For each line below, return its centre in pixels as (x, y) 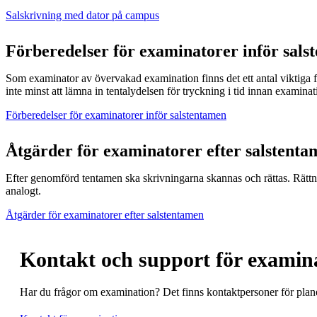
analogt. (23, 190)
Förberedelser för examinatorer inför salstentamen (116, 115)
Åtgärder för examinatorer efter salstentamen (105, 214)
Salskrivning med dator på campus (82, 15)
